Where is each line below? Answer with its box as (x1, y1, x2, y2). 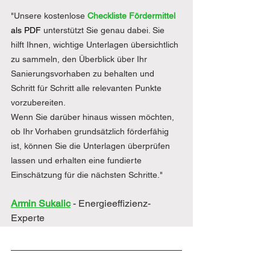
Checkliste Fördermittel (87, 11, 178, 21)
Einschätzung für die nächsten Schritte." (11, 170, 163, 180)
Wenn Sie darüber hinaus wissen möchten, (11, 112, 177, 122)
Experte (11, 212, 45, 224)
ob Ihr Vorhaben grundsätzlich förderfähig (11, 127, 171, 137)
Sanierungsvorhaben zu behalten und (11, 69, 157, 79)
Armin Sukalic (11, 198, 71, 210)
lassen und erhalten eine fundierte (11, 155, 144, 166)
